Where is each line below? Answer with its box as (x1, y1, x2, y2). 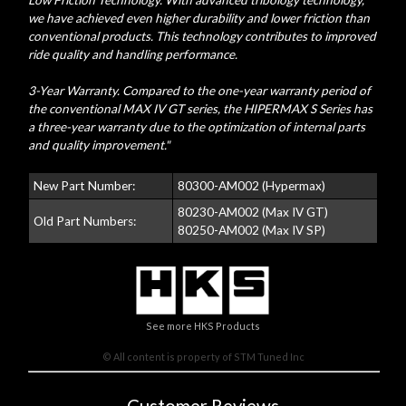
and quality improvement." (27, 138, 169, 153)
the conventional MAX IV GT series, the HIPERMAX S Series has (27, 101, 372, 117)
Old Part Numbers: (33, 214, 136, 229)
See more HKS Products (146, 320, 260, 333)
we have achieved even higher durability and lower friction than (27, 11, 370, 26)
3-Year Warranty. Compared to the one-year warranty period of (27, 83, 371, 99)
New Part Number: (33, 179, 135, 194)
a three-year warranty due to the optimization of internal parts (27, 120, 365, 135)
